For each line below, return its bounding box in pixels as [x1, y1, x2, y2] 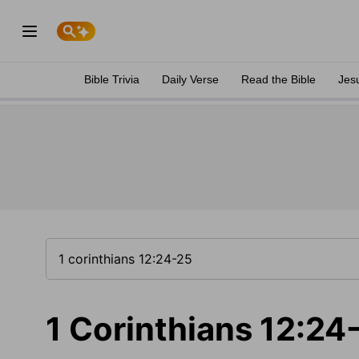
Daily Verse [162, 73, 219, 86]
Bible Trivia [84, 73, 139, 86]
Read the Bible [241, 73, 316, 86]
